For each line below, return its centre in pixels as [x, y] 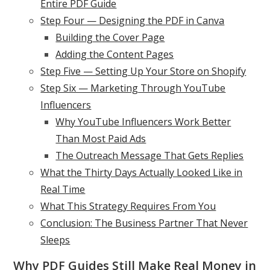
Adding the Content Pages [115, 55]
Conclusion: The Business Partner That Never [144, 223]
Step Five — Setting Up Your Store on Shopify [143, 71]
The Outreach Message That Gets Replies [150, 156]
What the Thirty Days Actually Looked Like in [142, 173]
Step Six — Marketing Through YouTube [133, 88]
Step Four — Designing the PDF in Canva [133, 21]
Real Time [63, 190]
